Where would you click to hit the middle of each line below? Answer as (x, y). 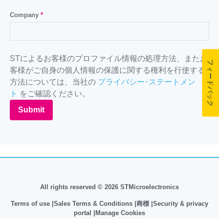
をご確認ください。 (54, 94)
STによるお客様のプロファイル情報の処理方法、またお (109, 58)
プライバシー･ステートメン (146, 82)
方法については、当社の (54, 82)
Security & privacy (181, 204)
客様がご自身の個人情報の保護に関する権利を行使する (107, 70)
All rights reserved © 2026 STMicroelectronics (109, 187)
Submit (31, 110)
